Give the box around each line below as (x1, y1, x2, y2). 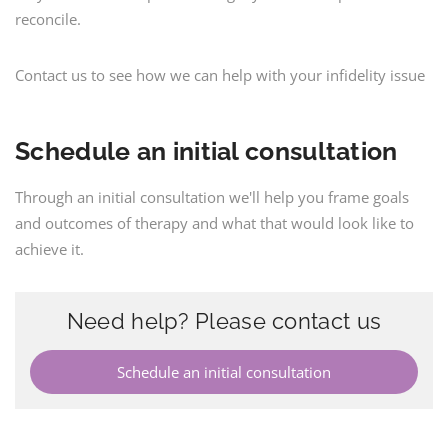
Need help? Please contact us (66, 308, 382, 334)
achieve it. (15, 239, 84, 259)
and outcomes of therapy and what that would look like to (15, 213, 414, 233)
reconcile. (15, 9, 81, 29)
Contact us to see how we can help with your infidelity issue (15, 65, 425, 85)
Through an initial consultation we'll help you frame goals (15, 187, 409, 207)
